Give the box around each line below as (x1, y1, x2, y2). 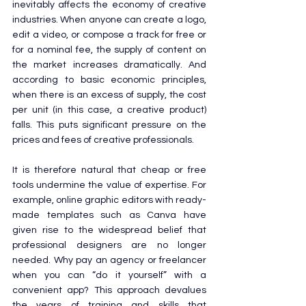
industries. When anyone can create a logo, (12, 14, 206, 25)
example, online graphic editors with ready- (12, 195, 206, 205)
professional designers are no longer (12, 240, 206, 250)
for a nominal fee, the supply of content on (12, 44, 206, 55)
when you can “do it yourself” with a (12, 270, 206, 280)
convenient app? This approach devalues (12, 285, 206, 295)
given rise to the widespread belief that (12, 225, 206, 235)
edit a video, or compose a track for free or (12, 29, 206, 40)
